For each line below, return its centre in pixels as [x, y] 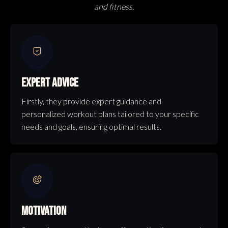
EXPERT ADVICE [50, 83]
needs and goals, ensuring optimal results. [92, 127]
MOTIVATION [44, 211]
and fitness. [114, 7]
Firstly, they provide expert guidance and [92, 101]
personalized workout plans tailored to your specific [110, 114]
